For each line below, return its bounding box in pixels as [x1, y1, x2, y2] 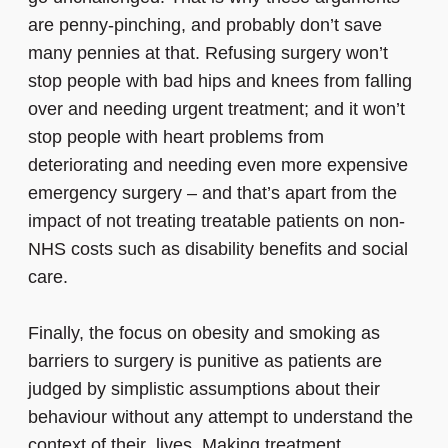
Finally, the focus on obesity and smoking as [28, 323, 380, 344]
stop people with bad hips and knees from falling [28, 71, 412, 92]
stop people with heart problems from [28, 127, 324, 148]
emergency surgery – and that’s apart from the [28, 183, 397, 204]
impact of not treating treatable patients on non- [28, 211, 405, 232]
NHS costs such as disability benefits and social [28, 239, 408, 260]
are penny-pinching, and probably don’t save [28, 15, 382, 36]
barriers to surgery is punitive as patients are [28, 351, 382, 372]
